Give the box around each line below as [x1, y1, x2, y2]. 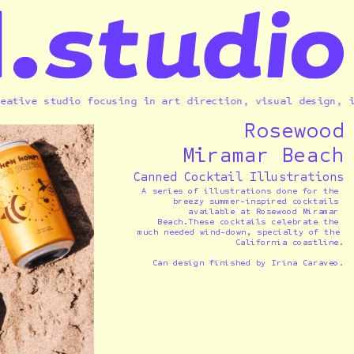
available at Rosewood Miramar [188, 206, 339, 216]
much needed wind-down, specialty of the [137, 227, 340, 237]
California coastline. [235, 237, 344, 247]
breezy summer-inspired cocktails [172, 196, 339, 205]
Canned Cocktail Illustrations [133, 168, 344, 184]
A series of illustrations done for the [141, 185, 339, 195]
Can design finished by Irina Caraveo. [152, 258, 344, 268]
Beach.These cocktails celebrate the [156, 217, 339, 227]
